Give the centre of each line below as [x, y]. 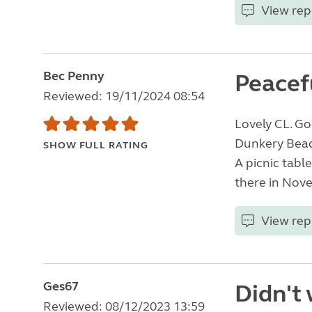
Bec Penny [74, 76]
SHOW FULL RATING [96, 145]
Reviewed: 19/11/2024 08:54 [124, 96]
